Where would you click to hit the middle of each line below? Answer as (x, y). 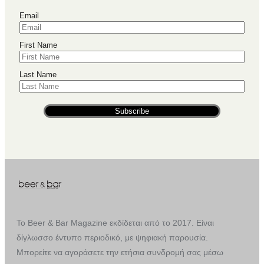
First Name (38, 45)
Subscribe (132, 111)
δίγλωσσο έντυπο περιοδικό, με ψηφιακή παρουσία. (112, 238)
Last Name (38, 75)
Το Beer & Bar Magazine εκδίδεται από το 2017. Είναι (115, 223)
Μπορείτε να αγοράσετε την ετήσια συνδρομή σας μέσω (120, 253)
